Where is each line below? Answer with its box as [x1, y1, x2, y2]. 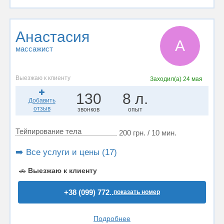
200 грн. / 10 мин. [119, 128, 176, 137]
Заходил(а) [150, 75, 183, 82]
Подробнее [93, 214, 130, 222]
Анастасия [15, 28, 89, 45]
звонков [77, 106, 100, 113]
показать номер [113, 188, 160, 195]
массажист [15, 44, 53, 53]
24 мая [183, 75, 203, 82]
